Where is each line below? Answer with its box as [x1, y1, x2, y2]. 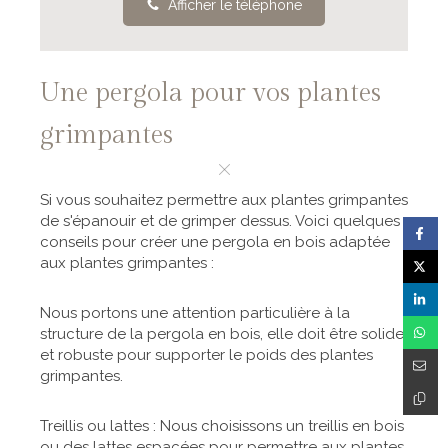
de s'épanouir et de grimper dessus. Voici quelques [40, 211, 400, 230]
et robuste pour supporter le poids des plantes [40, 345, 373, 364]
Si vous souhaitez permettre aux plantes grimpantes [40, 190, 408, 209]
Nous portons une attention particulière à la [40, 303, 350, 322]
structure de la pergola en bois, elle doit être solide [40, 324, 404, 343]
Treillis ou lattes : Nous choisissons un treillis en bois [40, 416, 404, 435]
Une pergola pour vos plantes [40, 77, 381, 108]
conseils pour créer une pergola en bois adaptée [40, 232, 390, 251]
